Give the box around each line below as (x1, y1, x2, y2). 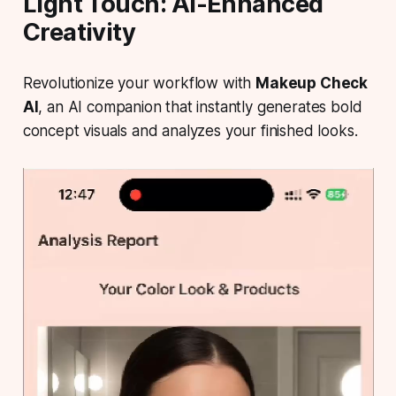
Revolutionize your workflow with (22, 74, 256, 93)
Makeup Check (255, 74, 369, 93)
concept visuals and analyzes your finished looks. (22, 122, 358, 141)
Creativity (22, 18, 136, 48)
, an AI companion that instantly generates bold (38, 98, 362, 117)
